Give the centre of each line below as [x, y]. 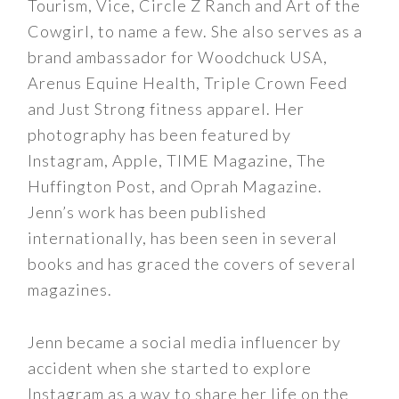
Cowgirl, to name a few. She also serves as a [195, 32]
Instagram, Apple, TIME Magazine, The [177, 161]
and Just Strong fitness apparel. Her [167, 109]
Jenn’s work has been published [147, 212]
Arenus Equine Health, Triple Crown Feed [188, 83]
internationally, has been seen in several [183, 238]
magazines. [70, 290]
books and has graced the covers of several [192, 264]
